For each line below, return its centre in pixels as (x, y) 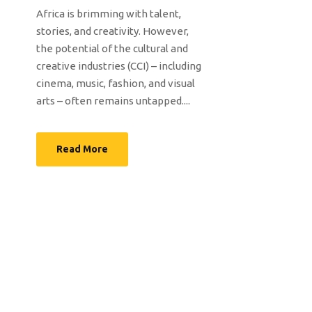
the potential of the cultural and (112, 49)
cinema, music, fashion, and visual (116, 84)
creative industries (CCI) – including (119, 66)
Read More (82, 149)
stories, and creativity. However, (112, 31)
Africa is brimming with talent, (109, 14)
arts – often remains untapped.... (113, 101)
